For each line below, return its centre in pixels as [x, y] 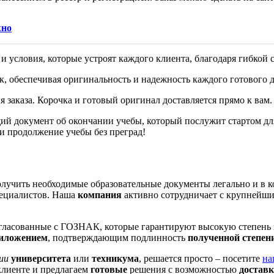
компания [100, 194]
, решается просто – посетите [201, 258]
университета [41, 258]
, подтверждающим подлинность [118, 237]
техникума [115, 258]
